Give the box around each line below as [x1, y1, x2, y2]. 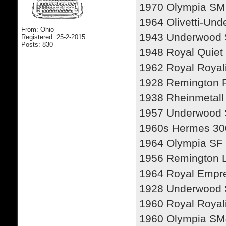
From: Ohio [21, 25, 54, 33]
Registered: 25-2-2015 [21, 33, 85, 41]
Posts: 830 [21, 40, 53, 48]
